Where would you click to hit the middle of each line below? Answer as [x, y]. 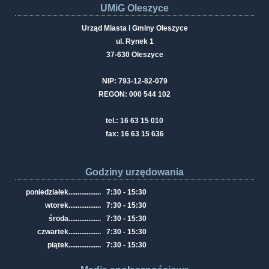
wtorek [57, 206]
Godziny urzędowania [134, 172]
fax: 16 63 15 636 [134, 134]
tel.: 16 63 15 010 [134, 121]
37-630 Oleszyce [134, 55]
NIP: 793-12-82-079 [134, 81]
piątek [58, 245]
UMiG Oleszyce [134, 8]
